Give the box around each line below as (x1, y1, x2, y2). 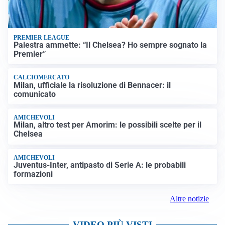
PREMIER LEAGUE (14, 34, 70, 41)
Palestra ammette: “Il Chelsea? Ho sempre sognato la (14, 40, 207, 50)
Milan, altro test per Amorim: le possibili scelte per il (14, 120, 202, 130)
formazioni (14, 169, 53, 179)
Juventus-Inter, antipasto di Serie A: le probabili (14, 160, 186, 170)
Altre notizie (170, 194, 209, 203)
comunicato (14, 89, 56, 99)
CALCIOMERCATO (14, 74, 70, 81)
